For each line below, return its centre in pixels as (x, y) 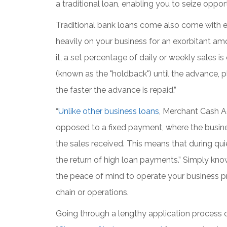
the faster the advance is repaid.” (116, 90)
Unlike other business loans (108, 111)
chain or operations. (92, 193)
